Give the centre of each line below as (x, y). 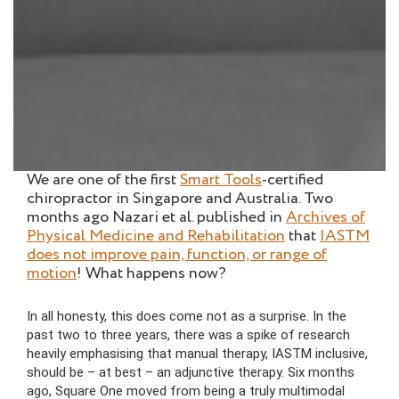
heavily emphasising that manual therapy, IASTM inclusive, (197, 354)
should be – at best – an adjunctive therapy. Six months (191, 373)
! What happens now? (151, 274)
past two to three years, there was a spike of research (188, 335)
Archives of (326, 218)
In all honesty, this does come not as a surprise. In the (187, 317)
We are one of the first (103, 180)
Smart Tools (221, 180)
